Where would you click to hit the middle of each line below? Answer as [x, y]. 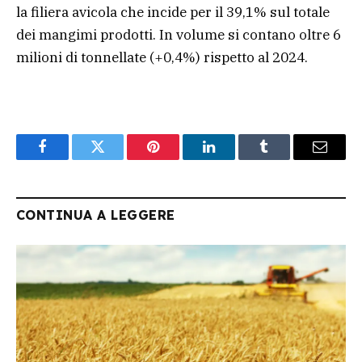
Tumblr [284, 159]
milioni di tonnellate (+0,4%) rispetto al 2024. [162, 58]
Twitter [118, 159]
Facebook [69, 159]
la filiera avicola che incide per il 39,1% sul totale [173, 13]
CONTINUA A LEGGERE [96, 215]
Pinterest [178, 159]
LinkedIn [234, 159]
